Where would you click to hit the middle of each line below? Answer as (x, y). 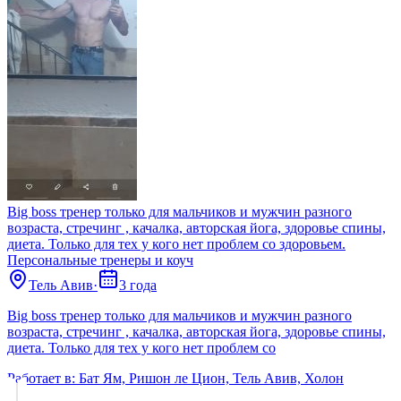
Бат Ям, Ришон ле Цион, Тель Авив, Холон (211, 379)
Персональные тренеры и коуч (100, 260)
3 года (138, 286)
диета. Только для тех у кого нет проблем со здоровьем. (176, 244)
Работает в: (41, 379)
